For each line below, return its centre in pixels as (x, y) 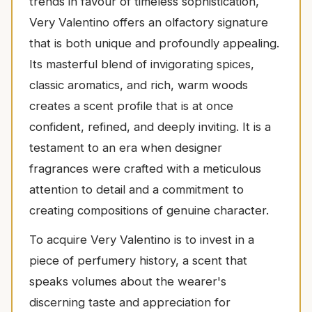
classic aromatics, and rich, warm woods (139, 85)
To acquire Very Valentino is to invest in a (142, 240)
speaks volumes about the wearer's (128, 282)
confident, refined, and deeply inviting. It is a (150, 127)
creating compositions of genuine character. (149, 211)
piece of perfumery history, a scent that (138, 261)
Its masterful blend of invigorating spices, (142, 64)
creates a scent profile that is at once (131, 106)
